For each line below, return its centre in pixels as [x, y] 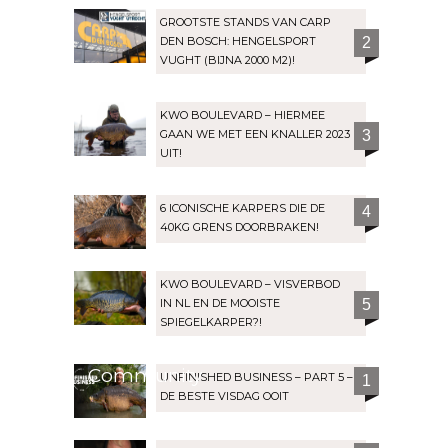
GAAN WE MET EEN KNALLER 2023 [255, 134]
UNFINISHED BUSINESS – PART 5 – [256, 377]
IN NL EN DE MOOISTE [220, 303]
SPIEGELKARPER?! [211, 322]
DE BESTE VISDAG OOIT [224, 396]
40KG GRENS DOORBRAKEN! [239, 227]
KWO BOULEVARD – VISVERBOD [250, 284]
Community [145, 376]
